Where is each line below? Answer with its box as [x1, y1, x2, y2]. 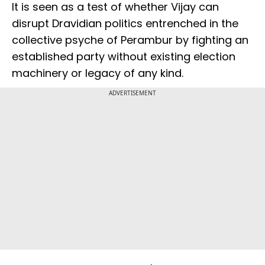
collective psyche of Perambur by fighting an [12, 33, 248, 48]
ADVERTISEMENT [109, 89, 156, 98]
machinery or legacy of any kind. [12, 66, 186, 81]
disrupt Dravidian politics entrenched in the [12, 16, 238, 31]
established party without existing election [12, 49, 235, 64]
